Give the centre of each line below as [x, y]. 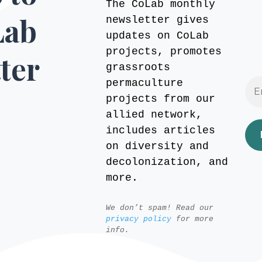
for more [192, 219]
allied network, [154, 115]
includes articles [160, 131]
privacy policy [138, 219]
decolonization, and [167, 162]
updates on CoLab [157, 36]
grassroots [138, 68]
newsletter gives [157, 20]
